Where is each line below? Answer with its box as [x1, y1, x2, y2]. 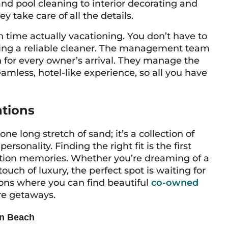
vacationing [69, 31, 123, 42]
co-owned [151, 177, 198, 188]
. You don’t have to [123, 31, 207, 42]
